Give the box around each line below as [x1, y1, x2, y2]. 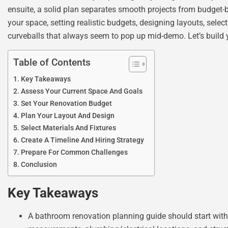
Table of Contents [13, 56, 91, 69]
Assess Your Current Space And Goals [20, 87, 142, 96]
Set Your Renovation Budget [20, 99, 112, 108]
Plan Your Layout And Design [20, 111, 115, 121]
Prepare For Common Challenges [20, 148, 128, 157]
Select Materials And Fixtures [20, 124, 116, 133]
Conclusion [20, 160, 57, 169]
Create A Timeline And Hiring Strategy [20, 136, 144, 145]
